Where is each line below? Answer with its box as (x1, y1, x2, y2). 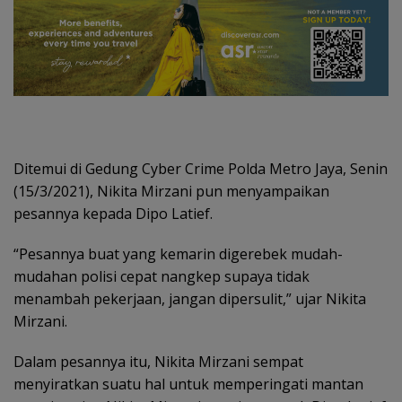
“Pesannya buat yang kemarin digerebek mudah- (13, 243, 343, 264)
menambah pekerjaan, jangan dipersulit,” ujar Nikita (13, 288, 366, 309)
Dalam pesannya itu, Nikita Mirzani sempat (13, 351, 303, 371)
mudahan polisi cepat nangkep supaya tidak (13, 266, 310, 286)
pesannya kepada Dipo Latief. (13, 203, 213, 223)
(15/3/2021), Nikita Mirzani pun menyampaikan (13, 180, 329, 201)
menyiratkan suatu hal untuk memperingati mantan (13, 373, 363, 394)
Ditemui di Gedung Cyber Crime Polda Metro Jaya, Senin (13, 158, 388, 179)
